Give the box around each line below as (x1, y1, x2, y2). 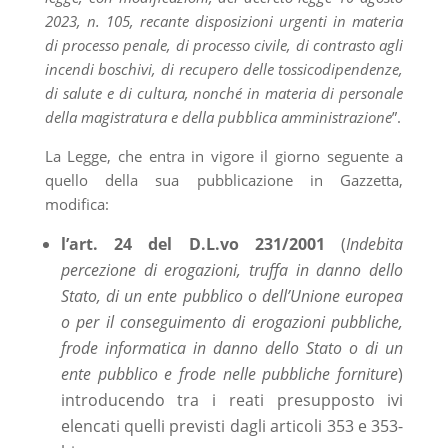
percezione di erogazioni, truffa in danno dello (60, 258, 404, 281)
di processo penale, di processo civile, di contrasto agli (44, 34, 404, 55)
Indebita (346, 232, 404, 255)
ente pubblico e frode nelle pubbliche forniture (60, 362, 399, 385)
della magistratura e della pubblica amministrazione (44, 106, 392, 127)
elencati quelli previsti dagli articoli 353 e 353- (60, 414, 404, 437)
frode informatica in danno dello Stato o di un (60, 336, 404, 359)
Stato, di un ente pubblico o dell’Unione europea (60, 284, 404, 307)
